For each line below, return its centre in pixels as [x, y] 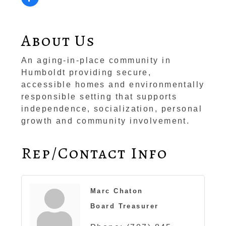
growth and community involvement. [105, 121]
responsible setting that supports [99, 97]
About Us [58, 41]
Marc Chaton [117, 191]
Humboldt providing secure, [86, 73]
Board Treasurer [124, 206]
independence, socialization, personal [112, 109]
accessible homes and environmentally [113, 85]
